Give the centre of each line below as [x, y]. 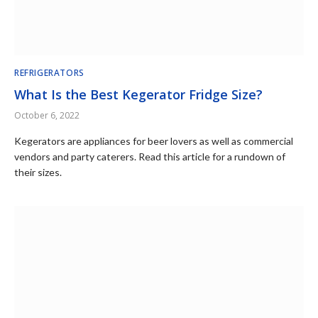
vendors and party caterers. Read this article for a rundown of [150, 156]
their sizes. [38, 172]
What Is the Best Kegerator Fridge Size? [138, 94]
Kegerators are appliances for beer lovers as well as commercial [154, 141]
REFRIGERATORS [49, 72]
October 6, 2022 [47, 115]
